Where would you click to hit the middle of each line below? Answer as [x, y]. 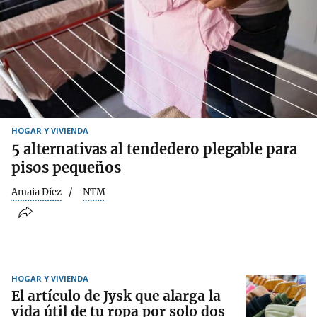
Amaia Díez [36, 192]
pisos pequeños [66, 167]
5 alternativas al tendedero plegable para [154, 149]
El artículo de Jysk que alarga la [116, 296]
